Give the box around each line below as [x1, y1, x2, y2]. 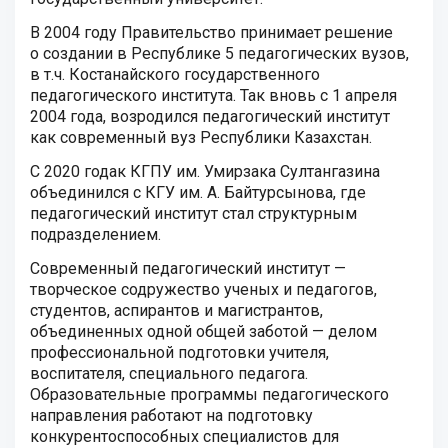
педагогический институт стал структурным [30, 204, 357, 223]
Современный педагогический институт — [30, 259, 346, 278]
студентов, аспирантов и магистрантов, [30, 301, 323, 320]
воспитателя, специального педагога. [30, 364, 308, 383]
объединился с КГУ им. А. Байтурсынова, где [30, 183, 366, 202]
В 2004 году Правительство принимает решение [30, 23, 393, 42]
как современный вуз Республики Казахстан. [30, 128, 372, 147]
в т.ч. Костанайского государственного [30, 65, 320, 84]
